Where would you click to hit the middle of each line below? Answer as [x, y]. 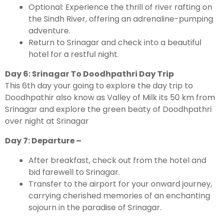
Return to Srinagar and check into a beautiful [115, 43]
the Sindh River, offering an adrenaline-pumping [121, 19]
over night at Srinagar [47, 121]
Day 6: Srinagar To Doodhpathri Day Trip [89, 74]
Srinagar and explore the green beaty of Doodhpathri [108, 110]
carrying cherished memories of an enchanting [119, 196]
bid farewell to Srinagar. [74, 172]
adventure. [49, 31]
